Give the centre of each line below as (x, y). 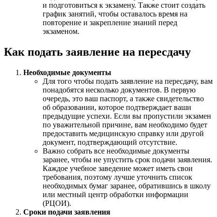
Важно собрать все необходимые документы (116, 151)
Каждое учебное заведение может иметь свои (118, 168)
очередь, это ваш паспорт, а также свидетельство (123, 98)
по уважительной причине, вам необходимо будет (125, 124)
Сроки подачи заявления (67, 212)
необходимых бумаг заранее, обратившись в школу (127, 186)
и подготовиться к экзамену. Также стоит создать (124, 5)
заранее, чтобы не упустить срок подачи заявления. (127, 159)
